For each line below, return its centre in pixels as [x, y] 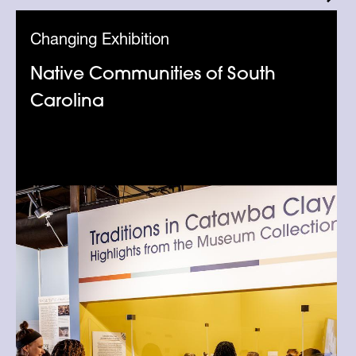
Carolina [68, 103]
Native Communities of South [153, 75]
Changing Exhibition [100, 42]
